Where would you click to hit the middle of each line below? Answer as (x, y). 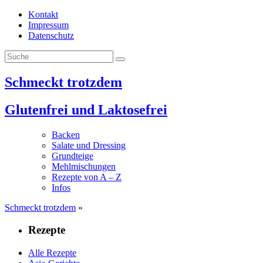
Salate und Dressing (89, 145)
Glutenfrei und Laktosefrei (86, 109)
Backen (66, 134)
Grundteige (73, 156)
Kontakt (43, 14)
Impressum (48, 25)
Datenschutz (51, 36)
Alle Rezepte (52, 253)
